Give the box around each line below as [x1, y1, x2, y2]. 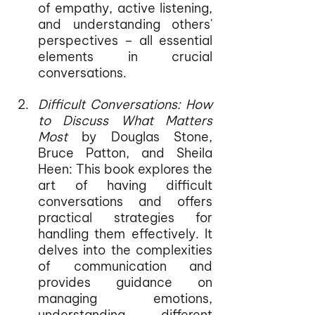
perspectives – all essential [38, 32, 212, 49]
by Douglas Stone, [67, 129, 212, 145]
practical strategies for [38, 210, 212, 226]
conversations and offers [38, 193, 212, 210]
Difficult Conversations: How [38, 96, 212, 112]
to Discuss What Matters [38, 112, 212, 129]
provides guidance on [38, 274, 212, 290]
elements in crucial [38, 49, 212, 65]
